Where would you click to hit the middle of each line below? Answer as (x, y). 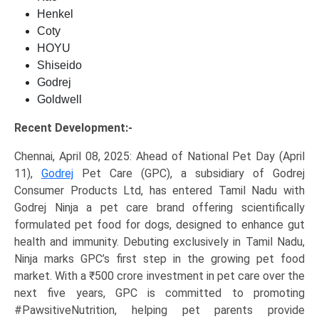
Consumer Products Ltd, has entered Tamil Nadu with (159, 191)
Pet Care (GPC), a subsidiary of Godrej (189, 174)
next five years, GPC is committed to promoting (159, 293)
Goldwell (59, 100)
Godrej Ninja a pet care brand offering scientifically (159, 208)
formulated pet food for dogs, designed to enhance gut (159, 225)
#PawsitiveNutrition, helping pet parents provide (159, 310)
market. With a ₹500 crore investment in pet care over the (159, 276)
